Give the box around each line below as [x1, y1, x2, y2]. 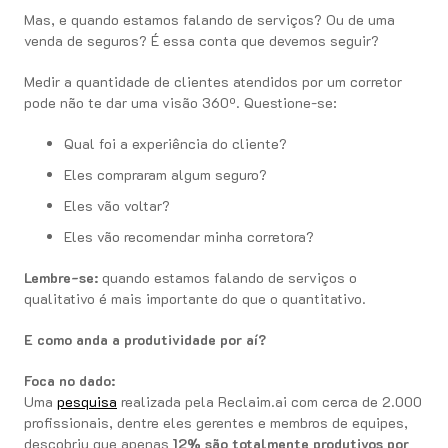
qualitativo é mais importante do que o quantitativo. [24, 289, 366, 308]
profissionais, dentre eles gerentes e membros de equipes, [24, 413, 408, 432]
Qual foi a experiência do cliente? [64, 134, 287, 153]
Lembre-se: [24, 268, 98, 287]
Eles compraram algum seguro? [64, 165, 267, 184]
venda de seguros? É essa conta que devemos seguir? [24, 31, 379, 50]
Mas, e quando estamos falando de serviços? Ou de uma [24, 10, 395, 29]
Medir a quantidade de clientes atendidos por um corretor [24, 72, 402, 91]
